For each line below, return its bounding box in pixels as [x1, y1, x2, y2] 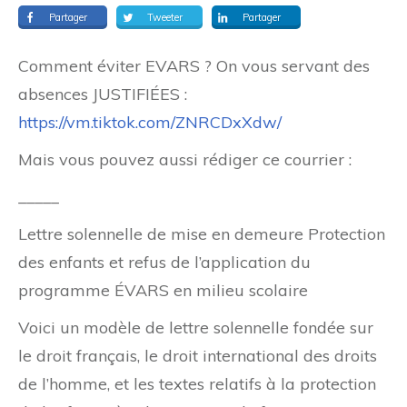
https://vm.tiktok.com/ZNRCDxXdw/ [18, 112, 282, 134]
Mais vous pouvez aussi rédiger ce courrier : [18, 149, 352, 171]
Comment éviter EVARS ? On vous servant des [18, 55, 370, 77]
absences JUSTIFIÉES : [18, 84, 187, 105]
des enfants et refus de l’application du [18, 252, 311, 273]
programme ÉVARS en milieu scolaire [18, 280, 308, 302]
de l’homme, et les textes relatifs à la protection [18, 373, 376, 395]
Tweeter [147, 11, 183, 25]
